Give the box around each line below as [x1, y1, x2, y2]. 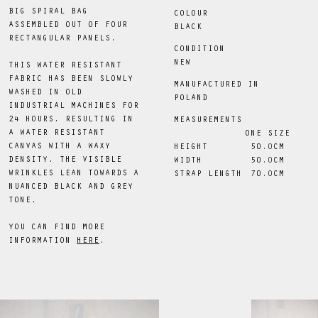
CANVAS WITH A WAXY [9, 142, 111, 151]
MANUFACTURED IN [174, 80, 260, 89]
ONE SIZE [245, 129, 291, 138]
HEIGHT [174, 143, 209, 152]
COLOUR [174, 9, 209, 18]
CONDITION [174, 45, 226, 54]
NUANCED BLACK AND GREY [9, 182, 133, 192]
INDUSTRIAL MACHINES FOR [9, 102, 139, 111]
